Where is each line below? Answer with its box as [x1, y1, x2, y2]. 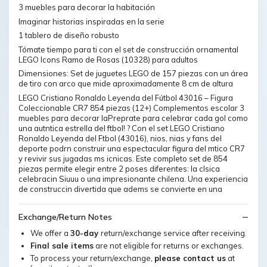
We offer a [30, 228, 70, 238]
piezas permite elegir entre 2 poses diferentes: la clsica [18, 163, 220, 173]
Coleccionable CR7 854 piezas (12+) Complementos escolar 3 [18, 103, 244, 113]
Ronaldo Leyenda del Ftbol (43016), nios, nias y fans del [18, 133, 222, 143]
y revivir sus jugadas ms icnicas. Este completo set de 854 [18, 153, 228, 163]
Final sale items [30, 241, 94, 250]
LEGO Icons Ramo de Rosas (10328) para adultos [18, 54, 198, 64]
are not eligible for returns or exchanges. [94, 241, 244, 250]
